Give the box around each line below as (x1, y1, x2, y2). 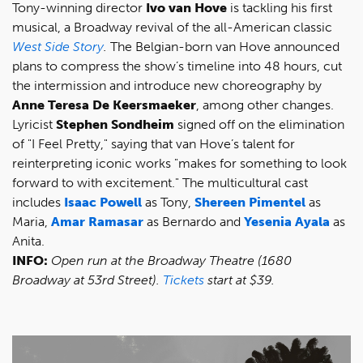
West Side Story (12, 39, 104, 54)
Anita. (12, 233, 48, 249)
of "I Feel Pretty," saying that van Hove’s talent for (12, 136, 295, 152)
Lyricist (12, 117, 56, 132)
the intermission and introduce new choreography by (12, 78, 322, 93)
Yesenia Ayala (244, 214, 330, 229)
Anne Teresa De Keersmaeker (12, 97, 196, 113)
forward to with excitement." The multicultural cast (12, 175, 308, 190)
